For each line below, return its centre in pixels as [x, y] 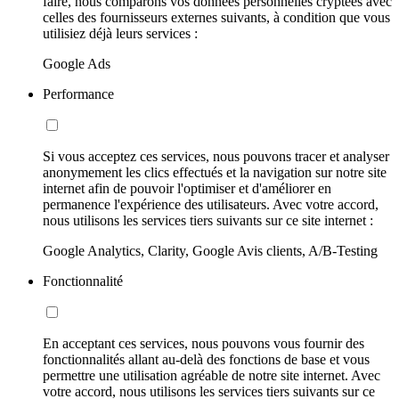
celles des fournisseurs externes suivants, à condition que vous [216, 17]
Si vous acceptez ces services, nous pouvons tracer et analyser [216, 156]
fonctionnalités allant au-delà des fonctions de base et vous [206, 359]
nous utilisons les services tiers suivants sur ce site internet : [208, 220]
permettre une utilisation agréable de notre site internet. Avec [212, 375]
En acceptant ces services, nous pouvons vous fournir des [204, 343]
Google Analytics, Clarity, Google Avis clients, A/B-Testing [210, 250]
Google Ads [77, 63]
